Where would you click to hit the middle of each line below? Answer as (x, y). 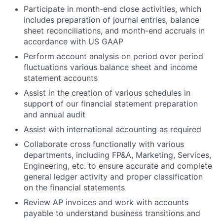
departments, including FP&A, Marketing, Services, (117, 155)
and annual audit (55, 114)
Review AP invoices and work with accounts (106, 202)
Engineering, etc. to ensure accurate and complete (118, 166)
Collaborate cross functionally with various (104, 144)
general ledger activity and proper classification (113, 176)
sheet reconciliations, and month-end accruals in (114, 30)
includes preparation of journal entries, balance (111, 19)
